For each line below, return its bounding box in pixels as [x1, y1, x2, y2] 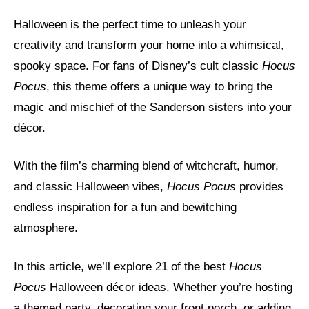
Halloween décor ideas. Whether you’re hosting [46, 280, 292, 294]
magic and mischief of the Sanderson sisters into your [14, 100, 292, 114]
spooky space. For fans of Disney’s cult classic [14, 59, 262, 72]
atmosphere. [14, 221, 78, 235]
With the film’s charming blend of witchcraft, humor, [14, 159, 279, 172]
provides [236, 180, 283, 193]
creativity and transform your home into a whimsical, [14, 38, 284, 52]
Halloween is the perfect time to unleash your [14, 17, 246, 31]
